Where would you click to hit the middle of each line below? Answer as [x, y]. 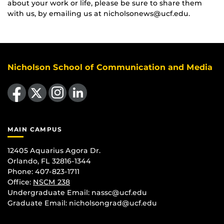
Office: [20, 182]
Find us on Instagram [67, 83]
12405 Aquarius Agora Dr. [54, 150]
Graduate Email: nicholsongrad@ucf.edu [82, 203]
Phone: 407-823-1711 [43, 171]
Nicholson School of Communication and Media [110, 67]
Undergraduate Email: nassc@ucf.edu [77, 192]
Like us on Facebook [25, 83]
